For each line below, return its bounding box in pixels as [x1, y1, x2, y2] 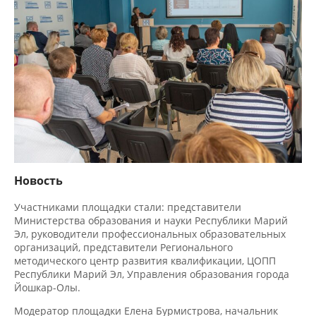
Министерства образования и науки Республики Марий [13, 202, 283, 217]
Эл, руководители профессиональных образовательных [13, 216, 281, 230]
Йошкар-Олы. [13, 269, 80, 282]
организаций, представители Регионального [13, 229, 229, 243]
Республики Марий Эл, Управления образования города [13, 255, 284, 269]
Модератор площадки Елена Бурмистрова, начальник [13, 291, 273, 305]
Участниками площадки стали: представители [13, 190, 237, 203]
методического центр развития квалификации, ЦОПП [13, 242, 271, 256]
